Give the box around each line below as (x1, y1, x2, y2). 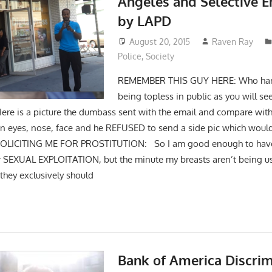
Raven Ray (212, 36, 254, 47)
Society (145, 50, 174, 61)
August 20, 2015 (129, 36, 190, 47)
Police (117, 50, 141, 61)
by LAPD (117, 12, 171, 29)
